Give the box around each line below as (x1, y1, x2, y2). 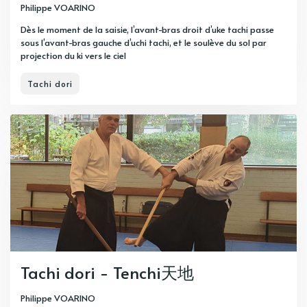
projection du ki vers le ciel (21, 49, 126, 62)
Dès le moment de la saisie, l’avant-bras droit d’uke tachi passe (21, 23, 274, 36)
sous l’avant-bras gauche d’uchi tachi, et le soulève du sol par (21, 36, 267, 49)
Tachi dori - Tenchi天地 (21, 261, 194, 284)
